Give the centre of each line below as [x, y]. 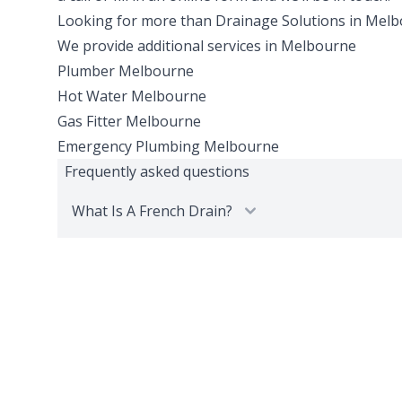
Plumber [86, 71]
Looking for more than [136, 21]
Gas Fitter [90, 122]
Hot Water [92, 96]
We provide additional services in [169, 46]
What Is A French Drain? [152, 211]
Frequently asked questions [157, 172]
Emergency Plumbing [129, 147]
